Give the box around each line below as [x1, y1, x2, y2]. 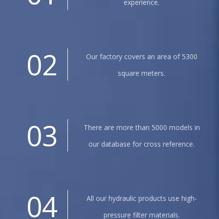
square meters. [118, 68, 165, 78]
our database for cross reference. [88, 139, 195, 149]
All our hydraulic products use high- [86, 194, 197, 203]
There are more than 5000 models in [83, 123, 200, 132]
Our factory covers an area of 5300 [86, 52, 197, 61]
